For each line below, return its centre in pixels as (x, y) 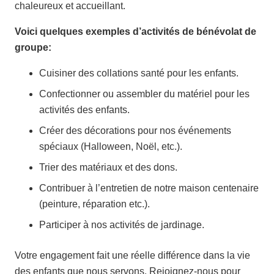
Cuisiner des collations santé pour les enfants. (139, 73)
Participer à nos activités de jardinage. (122, 225)
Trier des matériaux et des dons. (108, 168)
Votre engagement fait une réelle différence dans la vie (132, 256)
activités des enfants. (84, 110)
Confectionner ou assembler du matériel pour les (144, 94)
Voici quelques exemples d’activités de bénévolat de (135, 32)
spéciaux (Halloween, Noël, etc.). (111, 147)
